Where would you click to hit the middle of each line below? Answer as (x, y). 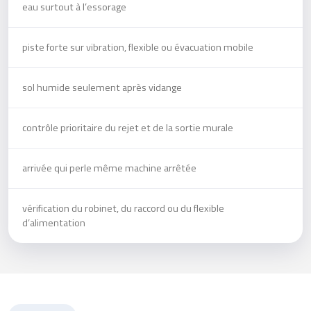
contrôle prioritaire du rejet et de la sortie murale (128, 128)
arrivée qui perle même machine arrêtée (109, 168)
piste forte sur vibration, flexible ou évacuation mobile (138, 48)
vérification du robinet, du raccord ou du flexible (123, 209)
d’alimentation (54, 223)
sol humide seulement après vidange (102, 88)
